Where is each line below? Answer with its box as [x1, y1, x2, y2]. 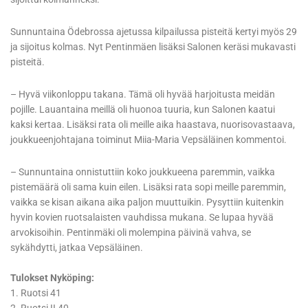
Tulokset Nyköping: [10, 272, 94, 284]
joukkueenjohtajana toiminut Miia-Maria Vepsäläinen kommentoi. [10, 134, 287, 146]
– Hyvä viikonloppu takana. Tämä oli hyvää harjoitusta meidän [10, 89, 275, 100]
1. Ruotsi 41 [10, 287, 61, 299]
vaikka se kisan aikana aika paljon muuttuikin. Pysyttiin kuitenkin [10, 197, 284, 208]
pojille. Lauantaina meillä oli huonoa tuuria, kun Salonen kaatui [10, 104, 275, 115]
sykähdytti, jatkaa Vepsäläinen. [10, 242, 143, 254]
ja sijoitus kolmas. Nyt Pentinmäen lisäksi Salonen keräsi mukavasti [10, 41, 296, 53]
